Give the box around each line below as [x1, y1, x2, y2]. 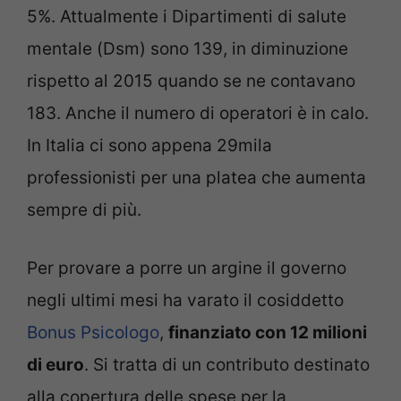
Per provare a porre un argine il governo [27, 257, 346, 278]
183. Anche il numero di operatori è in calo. [27, 103, 369, 124]
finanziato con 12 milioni [168, 321, 367, 343]
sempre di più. [27, 200, 141, 221]
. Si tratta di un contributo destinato [84, 354, 370, 375]
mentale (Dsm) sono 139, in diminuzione [27, 38, 348, 60]
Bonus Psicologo [27, 321, 159, 343]
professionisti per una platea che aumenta [27, 167, 366, 189]
